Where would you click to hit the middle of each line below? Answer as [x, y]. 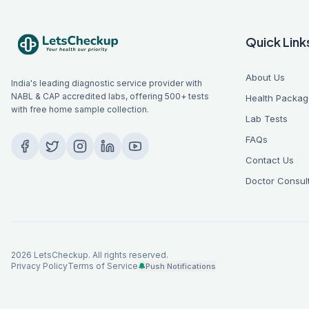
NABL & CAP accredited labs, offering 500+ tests [110, 96]
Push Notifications [181, 266]
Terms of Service [103, 266]
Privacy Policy [39, 266]
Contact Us [270, 160]
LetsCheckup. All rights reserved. [100, 255]
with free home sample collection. [80, 109]
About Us [265, 77]
